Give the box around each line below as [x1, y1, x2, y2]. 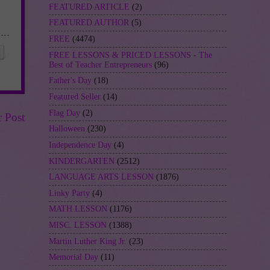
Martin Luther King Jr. [49, 236, 127, 246]
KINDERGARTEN [49, 156, 115, 166]
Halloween [49, 124, 85, 134]
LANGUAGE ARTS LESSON [49, 172, 154, 182]
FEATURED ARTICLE [49, 2, 130, 11]
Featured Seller [49, 92, 101, 101]
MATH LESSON [49, 204, 107, 214]
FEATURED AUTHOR [49, 18, 129, 28]
